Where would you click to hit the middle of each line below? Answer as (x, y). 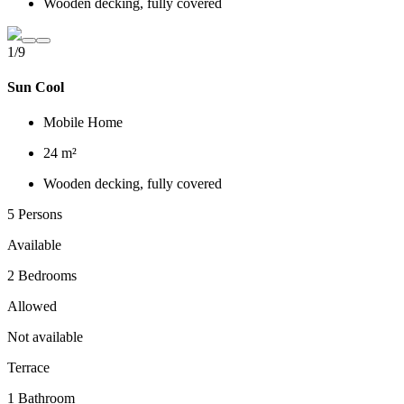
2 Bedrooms (42, 276)
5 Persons (35, 215)
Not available (45, 337)
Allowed (32, 307)
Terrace (28, 368)
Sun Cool (36, 87)
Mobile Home (83, 123)
